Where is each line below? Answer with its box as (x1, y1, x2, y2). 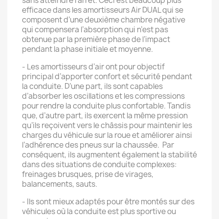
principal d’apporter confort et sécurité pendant (22, 71, 192, 82)
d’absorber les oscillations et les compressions (22, 91, 185, 101)
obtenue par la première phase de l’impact (22, 34, 170, 44)
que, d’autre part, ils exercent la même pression (22, 110, 188, 121)
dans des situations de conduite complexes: (22, 159, 177, 170)
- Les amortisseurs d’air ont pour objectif (22, 62, 165, 72)
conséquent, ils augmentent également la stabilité (22, 150, 197, 160)
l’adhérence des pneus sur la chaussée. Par (22, 140, 174, 150)
